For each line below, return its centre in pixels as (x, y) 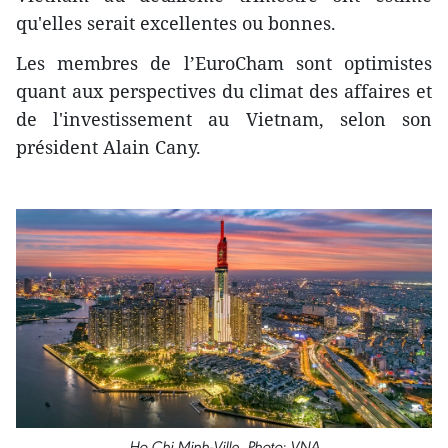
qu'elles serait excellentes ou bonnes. (176, 23)
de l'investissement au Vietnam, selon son (224, 119)
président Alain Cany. (108, 147)
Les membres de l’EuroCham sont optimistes (224, 63)
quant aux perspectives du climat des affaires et (224, 91)
